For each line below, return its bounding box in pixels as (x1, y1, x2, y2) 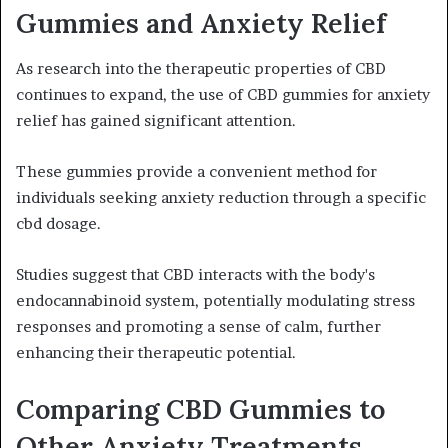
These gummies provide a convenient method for (16, 161, 377, 181)
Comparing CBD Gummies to (16, 391, 385, 426)
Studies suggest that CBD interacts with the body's (16, 264, 375, 284)
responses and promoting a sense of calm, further (16, 316, 381, 336)
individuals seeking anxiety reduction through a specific (16, 187, 426, 207)
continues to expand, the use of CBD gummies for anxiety (16, 84, 430, 104)
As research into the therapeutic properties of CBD (16, 58, 386, 78)
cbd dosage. (16, 213, 101, 233)
